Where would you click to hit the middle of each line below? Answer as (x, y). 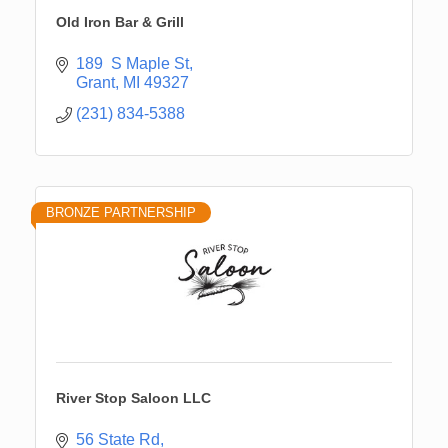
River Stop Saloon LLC (133, 398)
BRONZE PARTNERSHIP (121, 213)
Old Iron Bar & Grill (120, 22)
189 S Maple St (132, 64)
